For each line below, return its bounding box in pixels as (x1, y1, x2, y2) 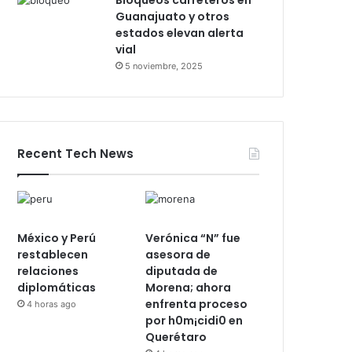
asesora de (145, 247, 211, 263)
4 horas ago (27, 299, 76, 310)
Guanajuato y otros (115, 9, 229, 25)
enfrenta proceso (145, 296, 248, 313)
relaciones (17, 263, 79, 280)
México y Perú (17, 230, 96, 247)
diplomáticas (17, 280, 96, 296)
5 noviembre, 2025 (125, 60, 203, 72)
